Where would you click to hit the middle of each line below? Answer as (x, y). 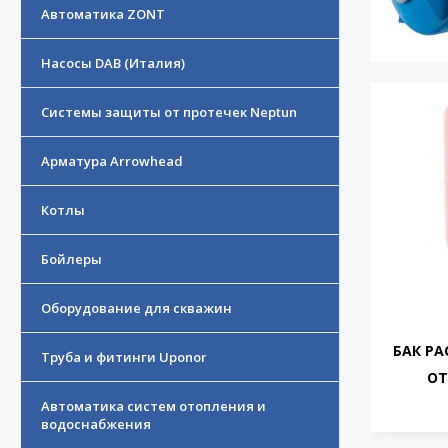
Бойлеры (71, 259)
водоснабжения (96, 424)
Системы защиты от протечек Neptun (169, 112)
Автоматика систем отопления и (153, 406)
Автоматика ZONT (103, 14)
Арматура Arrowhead (112, 161)
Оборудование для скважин (136, 308)
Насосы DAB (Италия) (113, 63)
